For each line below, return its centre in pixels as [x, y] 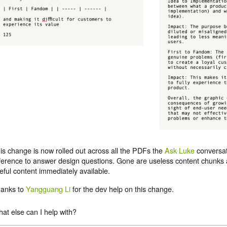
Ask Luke [180, 150]
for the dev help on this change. [122, 188]
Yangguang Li [48, 188]
